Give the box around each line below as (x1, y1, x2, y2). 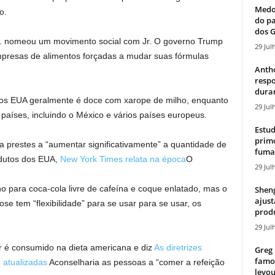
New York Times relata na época (57, 153, 186, 164)
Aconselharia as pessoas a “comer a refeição (47, 257, 225, 267)
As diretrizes (153, 242, 202, 252)
